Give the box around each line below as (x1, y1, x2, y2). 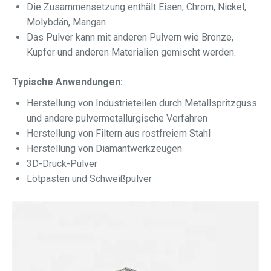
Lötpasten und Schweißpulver (27, 173, 152, 184)
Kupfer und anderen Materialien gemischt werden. (27, 47, 236, 58)
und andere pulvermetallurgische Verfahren (27, 113, 207, 124)
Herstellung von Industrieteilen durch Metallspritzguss (27, 97, 257, 109)
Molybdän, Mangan (27, 16, 106, 28)
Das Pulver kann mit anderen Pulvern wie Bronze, (27, 31, 233, 43)
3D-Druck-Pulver (27, 158, 97, 169)
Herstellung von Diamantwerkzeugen (27, 143, 182, 154)
